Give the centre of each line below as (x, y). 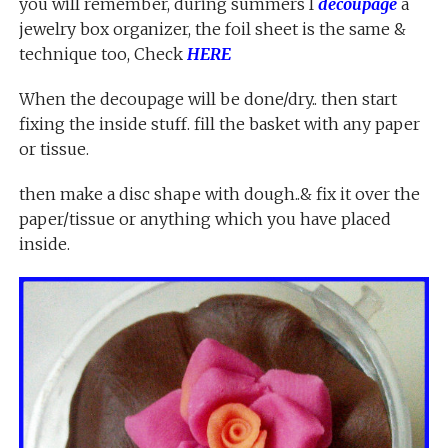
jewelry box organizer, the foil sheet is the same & (212, 29)
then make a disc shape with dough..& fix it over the (219, 194)
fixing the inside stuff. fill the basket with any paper (219, 124)
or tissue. (53, 149)
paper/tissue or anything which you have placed (204, 219)
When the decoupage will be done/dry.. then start (207, 99)
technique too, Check (102, 54)
